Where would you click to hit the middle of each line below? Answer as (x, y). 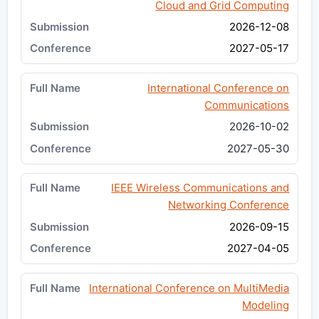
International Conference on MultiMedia (189, 288)
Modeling (266, 305)
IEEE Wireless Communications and (200, 188)
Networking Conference (229, 205)
